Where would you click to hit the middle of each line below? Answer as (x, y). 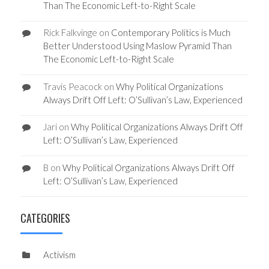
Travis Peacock (72, 86)
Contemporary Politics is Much (171, 33)
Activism (59, 255)
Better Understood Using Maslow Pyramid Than (137, 46)
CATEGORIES (45, 218)
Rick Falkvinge (70, 33)
